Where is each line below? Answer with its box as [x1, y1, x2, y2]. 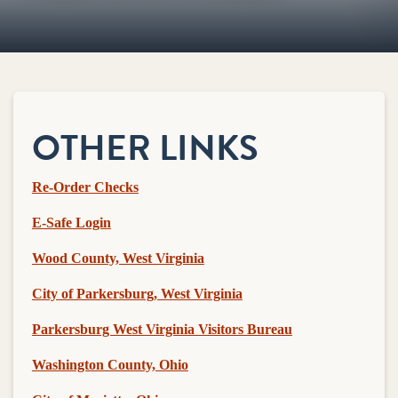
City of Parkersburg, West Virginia [31, 285, 243, 301]
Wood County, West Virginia [31, 250, 204, 266]
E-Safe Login [31, 214, 111, 230]
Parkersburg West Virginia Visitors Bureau [31, 321, 292, 337]
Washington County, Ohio [31, 356, 188, 372]
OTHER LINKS [31, 121, 259, 174]
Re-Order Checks [31, 179, 139, 195]
